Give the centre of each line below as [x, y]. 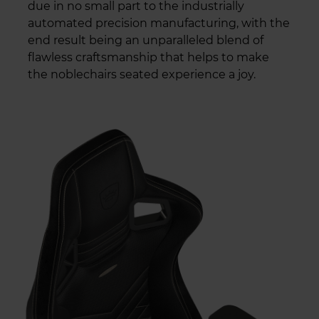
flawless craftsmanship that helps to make [148, 58]
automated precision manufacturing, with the [159, 23]
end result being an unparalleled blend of [146, 41]
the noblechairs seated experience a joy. [142, 75]
